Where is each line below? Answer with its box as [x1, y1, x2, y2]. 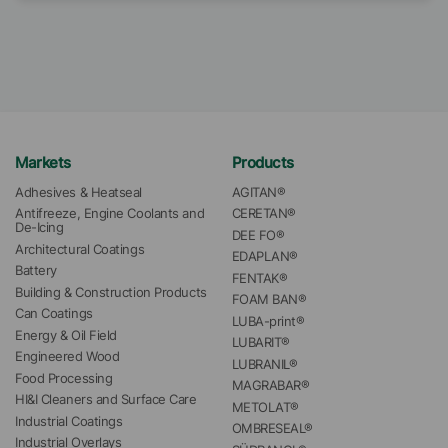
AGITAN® [231, 184, 286, 200]
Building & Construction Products [15, 284, 207, 300]
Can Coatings [15, 306, 93, 321]
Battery [15, 263, 57, 278]
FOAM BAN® [231, 292, 307, 307]
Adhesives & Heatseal [15, 184, 142, 200]
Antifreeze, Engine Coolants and [15, 206, 205, 221]
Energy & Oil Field [15, 327, 117, 343]
